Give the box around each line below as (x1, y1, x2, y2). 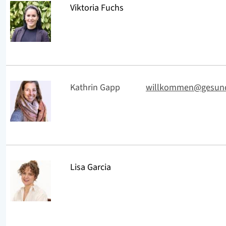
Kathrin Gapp (70, 81, 120, 94)
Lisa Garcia (70, 160, 111, 174)
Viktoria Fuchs (70, 1, 124, 14)
